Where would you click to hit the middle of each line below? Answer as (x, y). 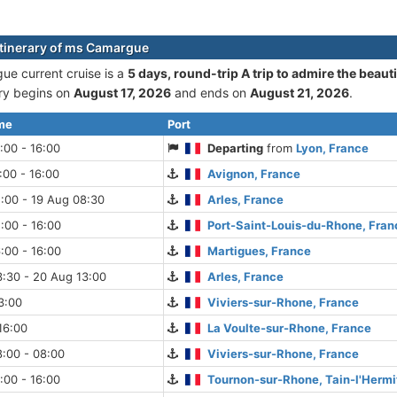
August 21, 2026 (300, 93)
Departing (236, 148)
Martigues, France (260, 251)
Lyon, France (333, 148)
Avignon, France (254, 174)
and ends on (210, 93)
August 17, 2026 (122, 93)
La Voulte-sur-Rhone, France (290, 328)
